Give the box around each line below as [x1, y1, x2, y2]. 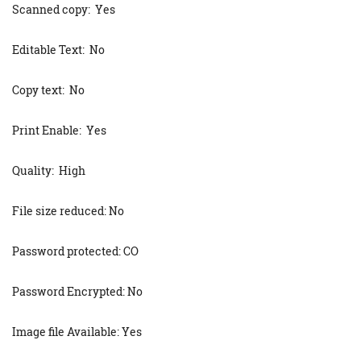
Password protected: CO [12, 243, 139, 259]
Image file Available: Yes [12, 324, 142, 339]
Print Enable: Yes [12, 122, 106, 138]
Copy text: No [12, 82, 85, 98]
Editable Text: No [12, 42, 105, 57]
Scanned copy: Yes [12, 2, 115, 17]
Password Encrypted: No [12, 284, 143, 299]
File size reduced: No [12, 203, 124, 218]
